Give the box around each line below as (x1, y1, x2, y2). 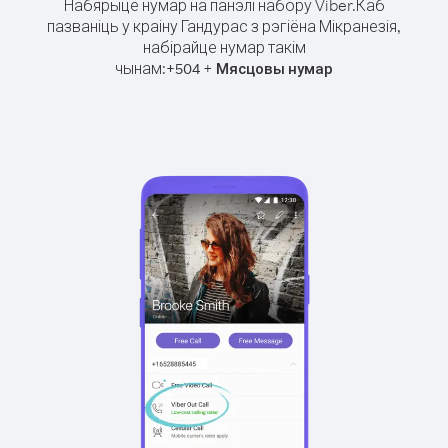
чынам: (115, 58, 166, 78)
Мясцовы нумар (216, 59, 333, 78)
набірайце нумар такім (142, 37, 306, 57)
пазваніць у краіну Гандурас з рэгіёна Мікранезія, (47, 16, 401, 36)
